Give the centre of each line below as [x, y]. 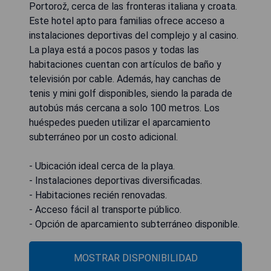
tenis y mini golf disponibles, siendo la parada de [131, 94]
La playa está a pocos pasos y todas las [114, 50]
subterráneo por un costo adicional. [103, 137]
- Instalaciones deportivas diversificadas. [116, 181]
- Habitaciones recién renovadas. [98, 195]
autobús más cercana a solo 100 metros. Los [124, 108]
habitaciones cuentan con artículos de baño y [125, 65]
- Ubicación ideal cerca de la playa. [102, 166]
